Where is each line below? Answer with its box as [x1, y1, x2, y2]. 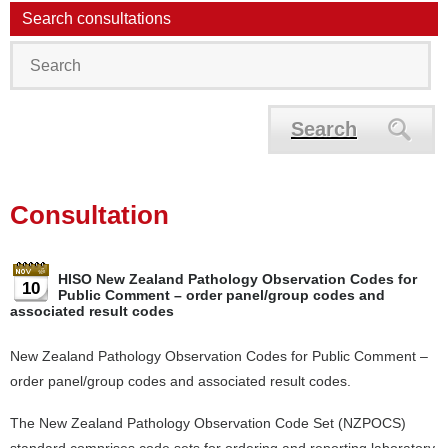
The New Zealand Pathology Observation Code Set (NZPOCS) [10, 415, 406, 431]
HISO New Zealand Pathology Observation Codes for [58, 271, 417, 287]
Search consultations [22, 10, 171, 27]
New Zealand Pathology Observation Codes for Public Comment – [10, 348, 428, 364]
